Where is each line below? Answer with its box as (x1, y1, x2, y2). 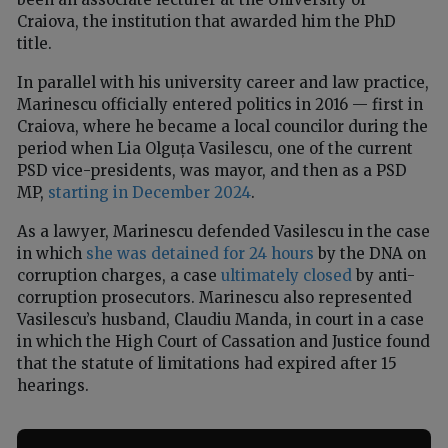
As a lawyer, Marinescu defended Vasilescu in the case (17, 221, 430, 241)
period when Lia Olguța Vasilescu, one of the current (17, 138, 413, 158)
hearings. (17, 375, 89, 395)
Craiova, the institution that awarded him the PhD (17, 11, 396, 31)
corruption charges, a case (17, 265, 221, 285)
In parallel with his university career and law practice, (17, 72, 429, 92)
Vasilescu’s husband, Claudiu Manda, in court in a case (17, 309, 424, 329)
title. (17, 33, 52, 53)
